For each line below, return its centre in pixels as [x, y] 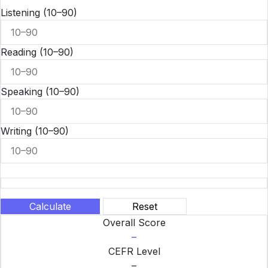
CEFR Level [134, 251]
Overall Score [134, 223]
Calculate [50, 206]
